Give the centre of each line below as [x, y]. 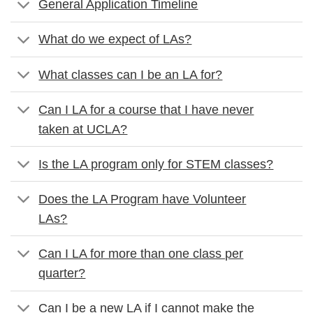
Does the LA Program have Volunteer [143, 199]
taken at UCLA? [83, 129]
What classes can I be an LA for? [131, 74]
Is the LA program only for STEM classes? [156, 164]
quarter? [62, 273]
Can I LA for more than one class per [141, 253]
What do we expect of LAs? [115, 39]
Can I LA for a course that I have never [146, 109]
